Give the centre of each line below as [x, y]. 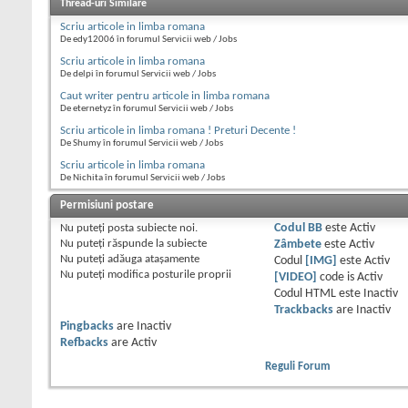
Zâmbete [297, 244]
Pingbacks [87, 326]
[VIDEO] [295, 277]
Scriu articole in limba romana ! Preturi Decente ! [178, 130]
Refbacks [84, 342]
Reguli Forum [297, 366]
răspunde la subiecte [156, 243]
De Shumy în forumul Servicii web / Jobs [142, 143]
